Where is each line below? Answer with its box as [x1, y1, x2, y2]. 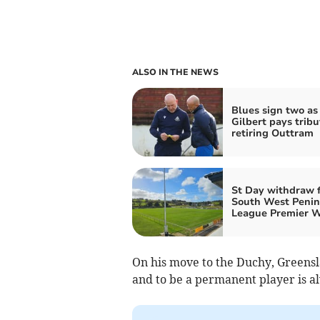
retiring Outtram [231, 126, 314, 140]
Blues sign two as [231, 103, 318, 117]
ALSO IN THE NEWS [131, 66, 219, 78]
